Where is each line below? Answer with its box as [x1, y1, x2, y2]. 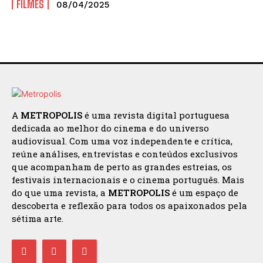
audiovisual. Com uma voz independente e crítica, [12, 134, 232, 147]
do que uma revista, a [12, 186, 108, 198]
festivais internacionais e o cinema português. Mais [12, 173, 244, 186]
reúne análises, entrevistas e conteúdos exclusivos [12, 147, 238, 160]
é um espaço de [170, 186, 238, 198]
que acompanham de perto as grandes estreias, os [12, 160, 232, 173]
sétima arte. [12, 212, 63, 224]
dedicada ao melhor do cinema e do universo [12, 122, 209, 134]
